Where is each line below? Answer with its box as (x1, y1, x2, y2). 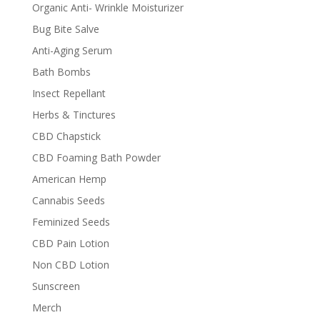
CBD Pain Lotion (31, 236, 109, 250)
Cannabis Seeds (31, 193, 105, 207)
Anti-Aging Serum (31, 43, 112, 57)
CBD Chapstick (31, 129, 101, 143)
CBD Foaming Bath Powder (31, 150, 161, 164)
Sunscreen (31, 279, 80, 293)
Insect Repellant (31, 86, 106, 100)
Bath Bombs (31, 64, 91, 79)
